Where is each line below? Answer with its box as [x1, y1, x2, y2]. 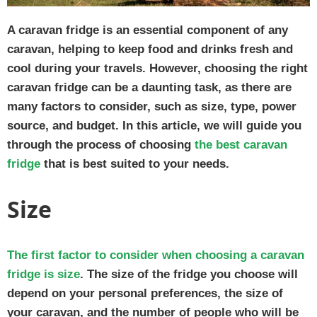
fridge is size [7, 267, 80, 281]
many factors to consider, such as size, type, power [7, 99, 296, 113]
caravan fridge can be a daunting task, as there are [7, 80, 292, 94]
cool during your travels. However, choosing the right [7, 61, 308, 75]
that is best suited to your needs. [40, 156, 229, 171]
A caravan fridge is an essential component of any [7, 23, 288, 37]
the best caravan [195, 137, 287, 151]
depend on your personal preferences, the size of [7, 286, 283, 300]
